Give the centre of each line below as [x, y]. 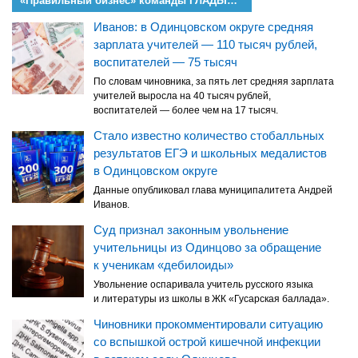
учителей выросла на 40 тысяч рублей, [182, 96]
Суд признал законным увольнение [191, 230]
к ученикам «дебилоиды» [163, 265]
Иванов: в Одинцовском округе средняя [203, 27]
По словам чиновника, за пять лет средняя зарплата [214, 82]
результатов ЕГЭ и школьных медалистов [210, 153]
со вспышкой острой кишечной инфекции [207, 342]
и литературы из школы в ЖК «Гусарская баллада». [211, 299]
